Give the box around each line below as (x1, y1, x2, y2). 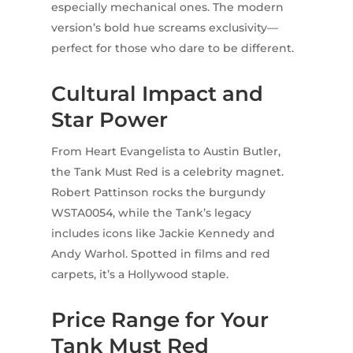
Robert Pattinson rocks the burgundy (50, 184, 266, 199)
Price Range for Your (50, 307, 269, 333)
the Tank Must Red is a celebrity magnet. (50, 164, 284, 179)
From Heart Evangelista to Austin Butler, (50, 143, 281, 158)
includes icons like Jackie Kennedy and (50, 225, 275, 240)
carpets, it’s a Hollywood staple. (50, 266, 229, 281)
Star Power (50, 106, 168, 132)
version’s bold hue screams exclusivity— (50, 20, 278, 35)
